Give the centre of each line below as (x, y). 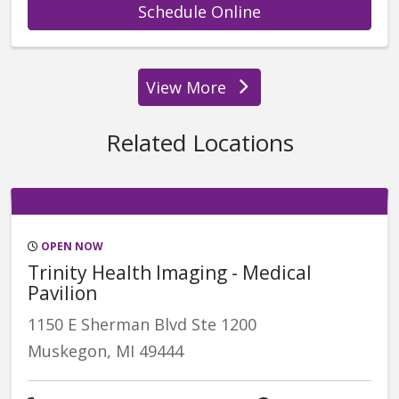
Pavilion (62, 293)
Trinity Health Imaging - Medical (170, 272)
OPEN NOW (71, 246)
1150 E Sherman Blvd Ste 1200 (142, 324)
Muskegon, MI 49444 (106, 350)
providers (235, 97)
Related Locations (199, 142)
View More (186, 87)
